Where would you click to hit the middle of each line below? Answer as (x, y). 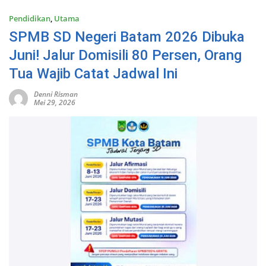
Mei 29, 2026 (55, 102)
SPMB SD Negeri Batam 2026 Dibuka (127, 37)
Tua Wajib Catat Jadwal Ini (93, 73)
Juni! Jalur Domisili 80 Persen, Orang (125, 55)
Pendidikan (30, 18)
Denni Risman (56, 94)
